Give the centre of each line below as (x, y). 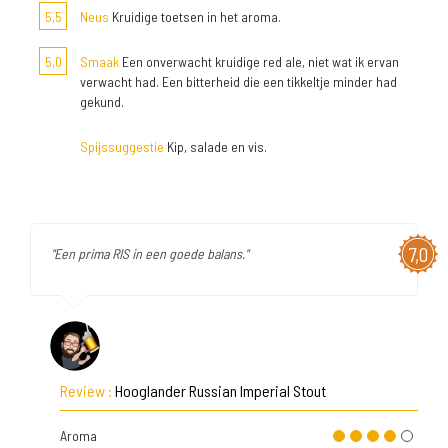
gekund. (102, 101)
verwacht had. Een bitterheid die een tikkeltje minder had (238, 81)
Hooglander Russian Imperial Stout (220, 390)
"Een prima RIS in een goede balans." (149, 253)
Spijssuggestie (122, 146)
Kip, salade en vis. (215, 146)
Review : (87, 390)
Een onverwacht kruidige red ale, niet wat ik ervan (259, 61)
